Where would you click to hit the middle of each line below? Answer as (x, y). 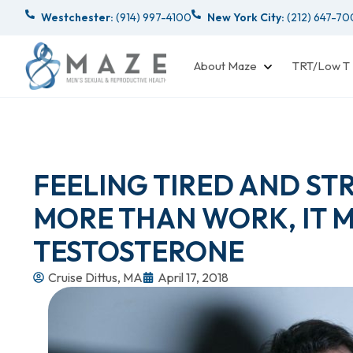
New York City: (246, 17)
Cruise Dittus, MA (95, 277)
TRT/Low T (321, 65)
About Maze (225, 65)
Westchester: (77, 17)
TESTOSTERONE (139, 251)
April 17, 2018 (193, 277)
